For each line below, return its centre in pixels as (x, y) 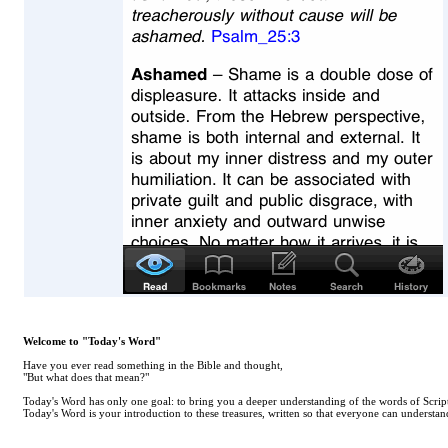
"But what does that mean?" (86, 377)
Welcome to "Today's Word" (92, 341)
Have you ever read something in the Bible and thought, (153, 365)
